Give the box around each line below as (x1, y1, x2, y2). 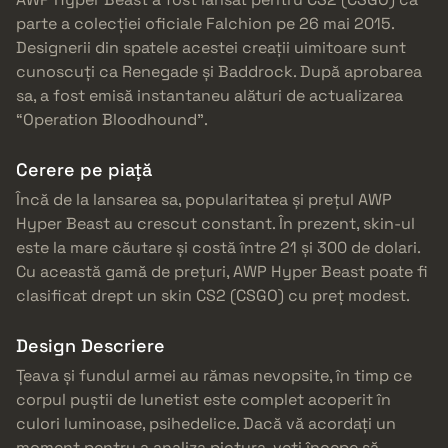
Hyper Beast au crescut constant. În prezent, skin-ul (16, 213, 415, 235)
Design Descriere (16, 334, 165, 358)
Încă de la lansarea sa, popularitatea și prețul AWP (16, 189, 392, 211)
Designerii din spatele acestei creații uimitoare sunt (16, 37, 406, 59)
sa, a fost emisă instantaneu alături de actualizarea (16, 85, 403, 107)
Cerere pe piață (16, 158, 152, 182)
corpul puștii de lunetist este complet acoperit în (16, 389, 391, 411)
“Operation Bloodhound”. (16, 109, 208, 131)
